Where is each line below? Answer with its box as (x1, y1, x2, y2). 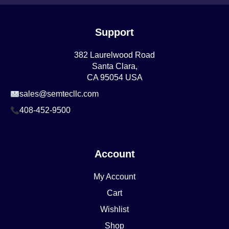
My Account (94, 172, 135, 181)
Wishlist (100, 205, 129, 214)
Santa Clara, (91, 62, 138, 71)
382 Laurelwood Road (74, 51, 155, 60)
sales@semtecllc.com (19, 89, 99, 99)
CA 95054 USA (86, 73, 143, 82)
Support (95, 27, 134, 38)
